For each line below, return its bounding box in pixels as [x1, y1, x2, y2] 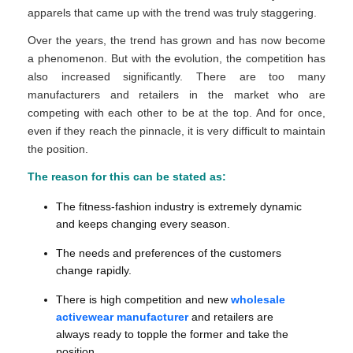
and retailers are [188, 310, 273, 324]
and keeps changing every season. [56, 217, 230, 231]
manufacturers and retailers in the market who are [28, 88, 325, 102]
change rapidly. [56, 264, 132, 277]
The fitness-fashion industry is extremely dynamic [56, 200, 302, 214]
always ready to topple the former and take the [56, 328, 288, 341]
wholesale [231, 293, 285, 307]
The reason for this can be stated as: [28, 170, 226, 184]
